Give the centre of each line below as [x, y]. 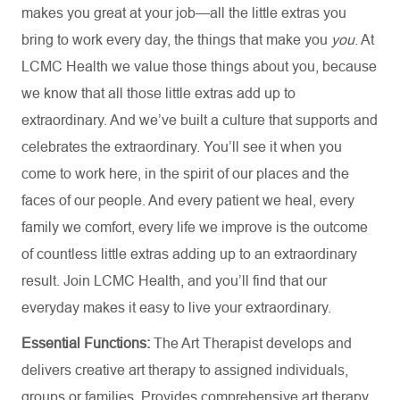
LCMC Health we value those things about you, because [199, 67]
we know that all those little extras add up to [158, 93]
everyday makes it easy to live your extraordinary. [176, 308]
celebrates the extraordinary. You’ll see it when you [182, 147]
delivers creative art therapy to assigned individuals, [185, 370]
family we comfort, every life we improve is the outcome [195, 227]
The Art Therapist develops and [253, 343]
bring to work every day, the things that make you [176, 40]
